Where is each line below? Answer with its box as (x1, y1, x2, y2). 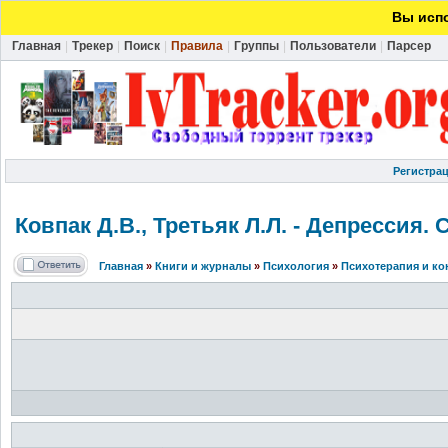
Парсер (387, 39, 431, 53)
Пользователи (290, 39, 376, 53)
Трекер (72, 39, 113, 53)
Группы (234, 39, 279, 53)
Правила (171, 39, 223, 53)
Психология (263, 260, 329, 273)
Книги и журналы (155, 260, 251, 273)
